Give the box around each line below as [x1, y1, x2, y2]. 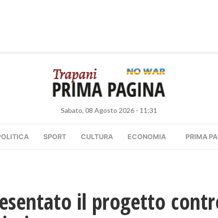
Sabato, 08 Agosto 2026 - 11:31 [61, 106, 157, 114]
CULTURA [81, 132, 113, 141]
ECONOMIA [127, 132, 166, 141]
